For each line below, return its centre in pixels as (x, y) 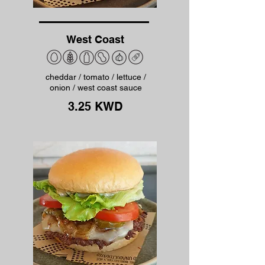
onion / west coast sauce (96, 88)
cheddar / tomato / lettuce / (96, 77)
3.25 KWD (95, 106)
